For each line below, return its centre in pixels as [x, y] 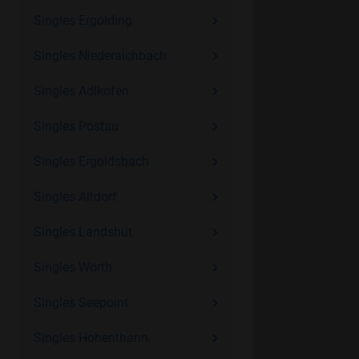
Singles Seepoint [81, 303]
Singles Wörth [73, 267]
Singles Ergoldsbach [91, 161]
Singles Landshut [83, 232]
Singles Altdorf [75, 197]
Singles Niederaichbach [100, 56]
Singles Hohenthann [91, 338]
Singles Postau [76, 126]
